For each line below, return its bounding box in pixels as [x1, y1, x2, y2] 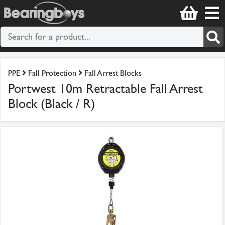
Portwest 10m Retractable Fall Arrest [8, 81, 203, 97]
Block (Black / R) [8, 96, 95, 112]
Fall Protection [28, 68, 76, 78]
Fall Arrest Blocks [84, 68, 142, 78]
